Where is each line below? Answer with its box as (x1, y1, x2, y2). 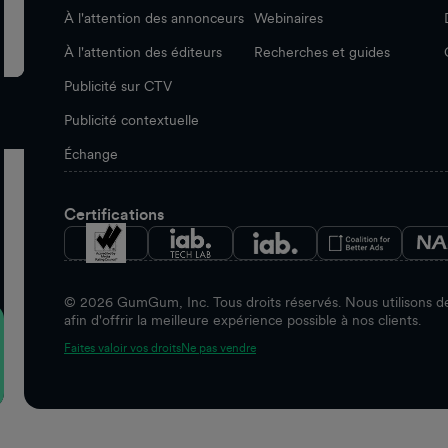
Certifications (64, 204, 164, 224)
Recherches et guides (254, 43, 390, 60)
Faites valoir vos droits (64, 341, 181, 356)
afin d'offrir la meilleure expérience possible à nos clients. (64, 311, 421, 328)
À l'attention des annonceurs (64, 9, 244, 26)
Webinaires (254, 9, 323, 26)
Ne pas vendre (181, 341, 256, 356)
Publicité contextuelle (64, 111, 199, 128)
